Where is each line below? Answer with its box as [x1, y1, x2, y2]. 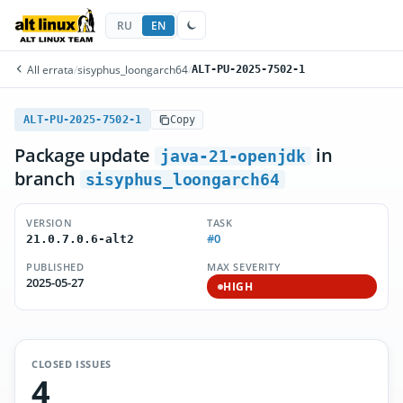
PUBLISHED [26, 260, 85, 273]
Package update [14, 143, 155, 167]
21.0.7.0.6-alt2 [26, 232, 134, 246]
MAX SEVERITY [207, 260, 282, 273]
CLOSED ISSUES [31, 357, 112, 371]
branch [14, 166, 80, 191]
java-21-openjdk [160, 147, 306, 166]
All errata [24, 62, 74, 76]
